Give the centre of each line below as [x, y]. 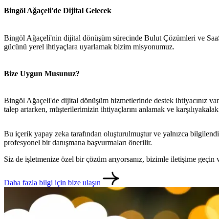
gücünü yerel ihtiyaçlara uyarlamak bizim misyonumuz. [89, 46]
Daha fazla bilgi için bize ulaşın [53, 183]
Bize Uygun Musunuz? [42, 73]
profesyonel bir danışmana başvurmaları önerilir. [78, 143]
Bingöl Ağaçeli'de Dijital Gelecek [58, 11]
